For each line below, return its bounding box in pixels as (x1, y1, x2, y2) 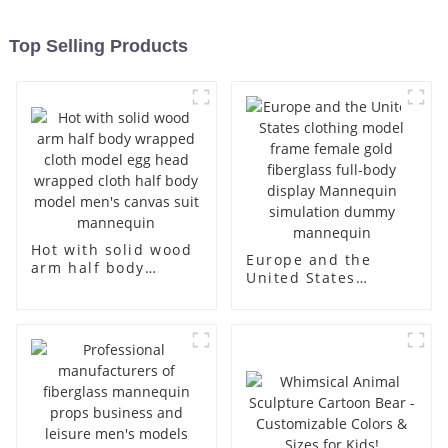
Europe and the (245, 250, 372, 270)
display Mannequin (245, 340, 403, 360)
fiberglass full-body (245, 322, 407, 342)
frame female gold (245, 304, 396, 324)
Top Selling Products (8, 36, 188, 57)
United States (245, 268, 356, 288)
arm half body (30, 257, 145, 277)
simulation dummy (245, 358, 397, 378)
